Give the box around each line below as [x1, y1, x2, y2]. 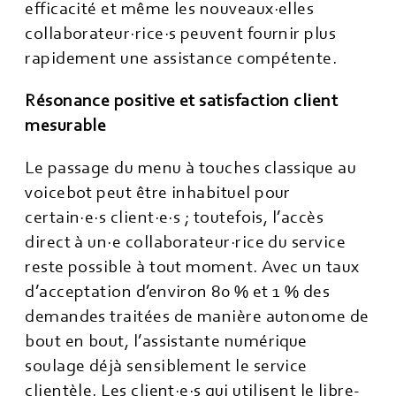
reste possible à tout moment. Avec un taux [25, 257, 360, 277]
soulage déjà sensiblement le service [25, 356, 308, 376]
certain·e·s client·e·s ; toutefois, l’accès [25, 208, 324, 227]
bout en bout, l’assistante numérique [25, 331, 308, 351]
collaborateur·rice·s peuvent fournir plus [25, 24, 337, 43]
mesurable [25, 116, 107, 135]
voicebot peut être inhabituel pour [25, 183, 291, 202]
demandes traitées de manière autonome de [25, 307, 369, 326]
